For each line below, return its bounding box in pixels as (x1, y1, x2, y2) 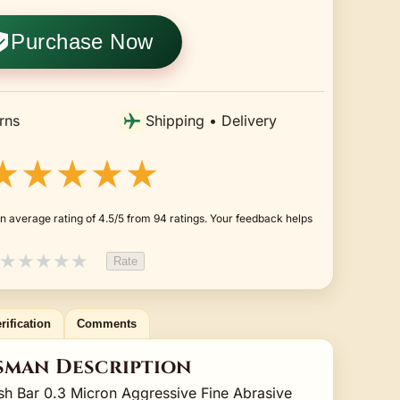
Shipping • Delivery (146, 111, 277, 129)
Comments (77, 316, 137, 330)
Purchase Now (11, 29, 154, 54)
